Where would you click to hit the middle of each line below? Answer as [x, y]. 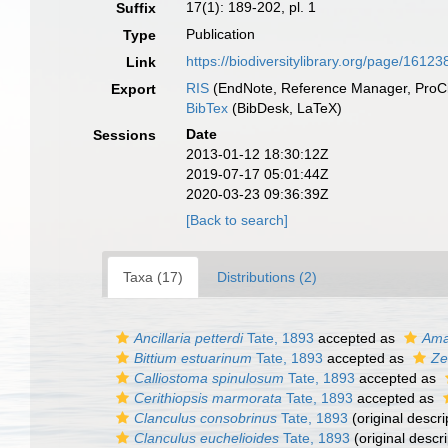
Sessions [125, 135]
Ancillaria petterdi [188, 338]
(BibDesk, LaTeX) [285, 108]
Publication [221, 34]
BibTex [207, 108]
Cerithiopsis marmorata [208, 398]
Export [134, 89]
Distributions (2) [267, 277]
